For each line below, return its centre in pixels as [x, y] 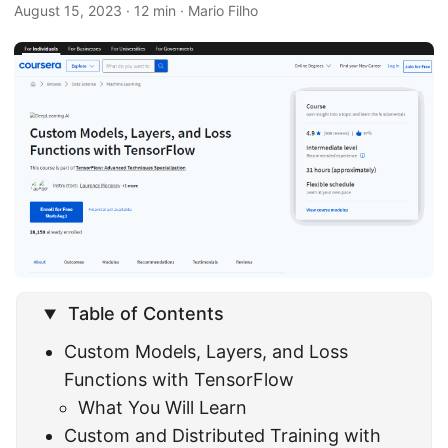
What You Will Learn [163, 408]
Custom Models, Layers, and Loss [206, 352]
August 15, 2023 [68, 10]
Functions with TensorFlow [179, 380]
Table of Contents [146, 314]
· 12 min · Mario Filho [190, 10]
